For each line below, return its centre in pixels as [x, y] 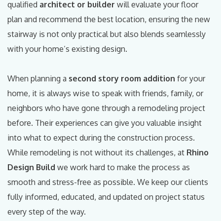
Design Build [31, 167]
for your [190, 78]
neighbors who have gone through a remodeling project [106, 108]
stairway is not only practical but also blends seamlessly [107, 34]
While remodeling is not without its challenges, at [97, 152]
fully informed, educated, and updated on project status [106, 197]
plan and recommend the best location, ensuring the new [109, 19]
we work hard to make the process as [123, 167]
